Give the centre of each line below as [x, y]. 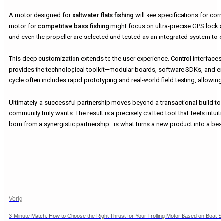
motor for [23, 26]
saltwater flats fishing [103, 15]
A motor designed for [40, 15]
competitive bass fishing [73, 26]
